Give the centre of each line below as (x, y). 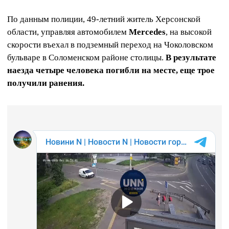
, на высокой (189, 32)
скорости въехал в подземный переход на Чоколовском (110, 45)
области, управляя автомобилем (68, 32)
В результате (191, 58)
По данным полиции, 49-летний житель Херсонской (104, 19)
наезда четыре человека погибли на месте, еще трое (111, 71)
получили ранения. (46, 83)
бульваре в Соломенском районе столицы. (86, 58)
